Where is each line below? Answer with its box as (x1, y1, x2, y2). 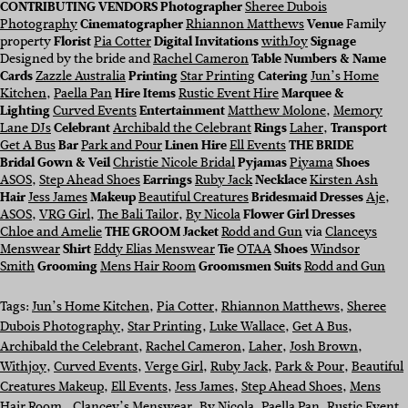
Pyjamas (238, 153, 287, 173)
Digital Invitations (154, 32, 259, 52)
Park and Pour (81, 136, 162, 156)
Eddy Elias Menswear (94, 240, 215, 260)
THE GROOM (105, 222, 180, 242)
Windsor (311, 240, 360, 260)
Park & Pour (275, 357, 344, 377)
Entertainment (139, 101, 225, 121)
